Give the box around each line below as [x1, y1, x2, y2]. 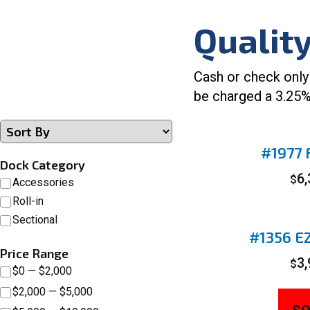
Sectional [12, 212, 57, 226]
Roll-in [12, 194, 44, 208]
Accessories [12, 175, 74, 189]
